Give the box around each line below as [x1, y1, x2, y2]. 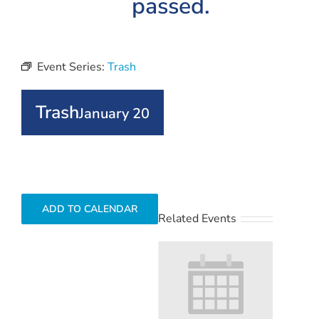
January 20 [79, 104, 150, 123]
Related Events [158, 211, 236, 226]
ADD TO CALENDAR [42, 202, 137, 216]
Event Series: [37, 59, 108, 75]
